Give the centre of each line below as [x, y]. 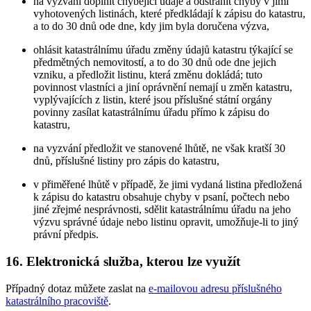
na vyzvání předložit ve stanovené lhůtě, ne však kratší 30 [159, 149]
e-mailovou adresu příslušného [215, 288]
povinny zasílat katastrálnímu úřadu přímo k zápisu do [151, 112]
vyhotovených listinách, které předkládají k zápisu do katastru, [169, 14]
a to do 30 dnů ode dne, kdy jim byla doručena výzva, [151, 26]
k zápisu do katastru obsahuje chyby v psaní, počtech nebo [161, 197]
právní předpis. [66, 235]
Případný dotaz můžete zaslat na [77, 288]
